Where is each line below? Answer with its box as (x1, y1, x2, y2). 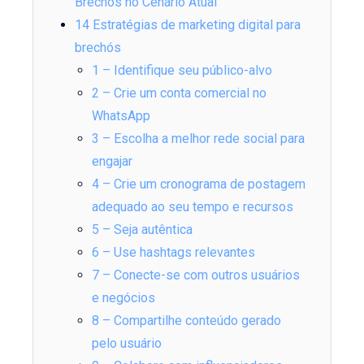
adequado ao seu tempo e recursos (91, 199, 293, 215)
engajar (91, 154, 132, 170)
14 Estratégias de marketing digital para (75, 17, 301, 33)
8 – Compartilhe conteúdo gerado (91, 313, 281, 329)
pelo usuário (91, 336, 162, 352)
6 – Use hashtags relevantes (91, 245, 255, 261)
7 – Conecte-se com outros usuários (91, 267, 300, 284)
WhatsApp (91, 108, 150, 124)
